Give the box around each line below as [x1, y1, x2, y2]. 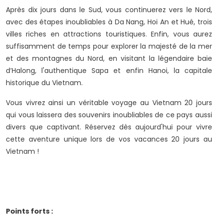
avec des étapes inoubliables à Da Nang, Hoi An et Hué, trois [6, 17, 212, 27]
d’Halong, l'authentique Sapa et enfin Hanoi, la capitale [6, 66, 212, 76]
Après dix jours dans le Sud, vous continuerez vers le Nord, [6, 5, 212, 15]
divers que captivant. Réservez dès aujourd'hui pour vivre [6, 122, 212, 132]
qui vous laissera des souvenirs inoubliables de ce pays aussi [6, 110, 212, 120]
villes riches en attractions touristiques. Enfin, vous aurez [6, 29, 212, 39]
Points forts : [6, 206, 53, 217]
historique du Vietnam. [6, 78, 83, 88]
